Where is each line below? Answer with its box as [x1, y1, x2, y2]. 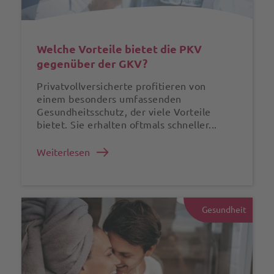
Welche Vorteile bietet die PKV [37, 42, 202, 55]
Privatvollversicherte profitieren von [37, 80, 206, 92]
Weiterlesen [37, 146, 90, 158]
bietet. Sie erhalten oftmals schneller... [37, 119, 217, 130]
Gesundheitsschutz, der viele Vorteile [37, 106, 211, 117]
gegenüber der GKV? [37, 57, 147, 70]
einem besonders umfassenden [37, 93, 182, 105]
